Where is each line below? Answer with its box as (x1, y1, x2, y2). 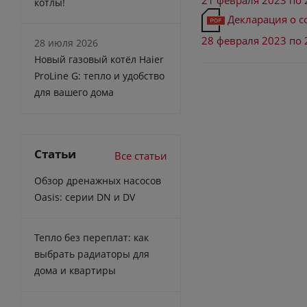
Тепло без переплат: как (34, 230, 149, 244)
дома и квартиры (34, 263, 116, 277)
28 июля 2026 (34, 36, 98, 49)
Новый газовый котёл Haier (34, 52, 164, 66)
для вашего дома (34, 85, 114, 99)
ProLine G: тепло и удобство (34, 69, 164, 82)
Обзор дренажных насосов (34, 173, 161, 187)
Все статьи (114, 148, 167, 162)
